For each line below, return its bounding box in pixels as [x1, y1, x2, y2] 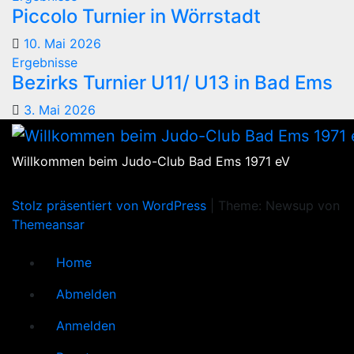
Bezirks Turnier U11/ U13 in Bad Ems [12, 70, 333, 94]
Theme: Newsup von [218, 198, 340, 214]
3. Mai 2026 [24, 101, 96, 118]
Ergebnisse [12, 54, 77, 70]
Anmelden [56, 318, 115, 334]
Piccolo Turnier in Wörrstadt [12, 4, 261, 28]
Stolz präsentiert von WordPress [12, 198, 210, 214]
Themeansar [12, 217, 85, 233]
